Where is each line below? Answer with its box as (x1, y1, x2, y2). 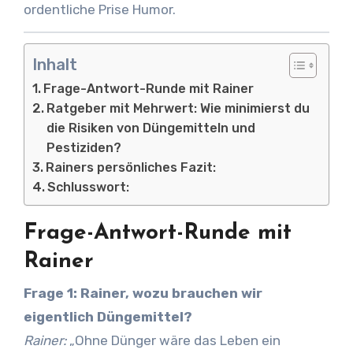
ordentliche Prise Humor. (23, 2, 176, 17)
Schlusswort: (46, 180, 129, 195)
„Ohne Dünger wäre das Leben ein (65, 332, 281, 348)
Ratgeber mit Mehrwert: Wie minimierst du (46, 101, 310, 116)
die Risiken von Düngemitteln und (46, 121, 255, 136)
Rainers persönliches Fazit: (45, 160, 216, 175)
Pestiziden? (46, 140, 121, 155)
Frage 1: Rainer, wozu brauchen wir (23, 284, 262, 301)
